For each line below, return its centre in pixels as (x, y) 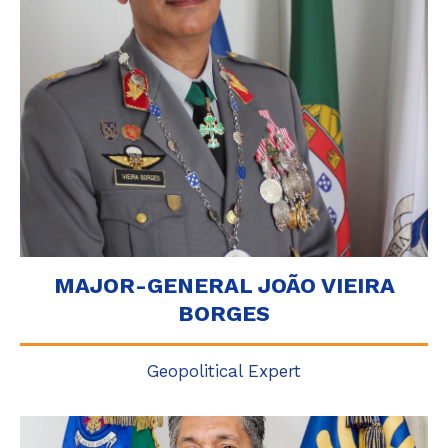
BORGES (224, 313)
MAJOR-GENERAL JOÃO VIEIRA (224, 285)
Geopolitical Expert (224, 371)
